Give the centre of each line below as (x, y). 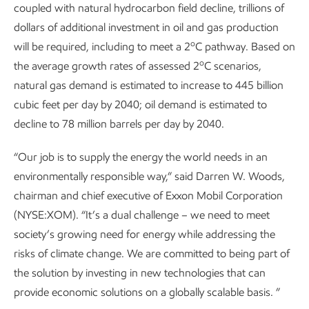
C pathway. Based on (245, 47)
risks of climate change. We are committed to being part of (152, 253)
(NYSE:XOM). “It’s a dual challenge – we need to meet (142, 215)
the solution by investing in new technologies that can (140, 273)
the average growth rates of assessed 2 (107, 66)
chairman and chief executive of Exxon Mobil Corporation (148, 196)
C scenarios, (233, 66)
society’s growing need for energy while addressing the (144, 234)
